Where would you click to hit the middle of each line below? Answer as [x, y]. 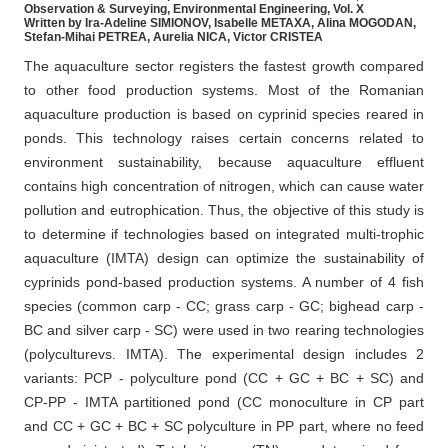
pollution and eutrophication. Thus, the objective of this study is [224, 210]
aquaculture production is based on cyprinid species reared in [224, 114]
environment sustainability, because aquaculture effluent [224, 162]
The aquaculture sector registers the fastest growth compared [224, 66]
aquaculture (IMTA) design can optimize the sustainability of [224, 258]
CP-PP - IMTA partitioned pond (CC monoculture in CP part [224, 402]
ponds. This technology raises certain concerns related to [224, 138]
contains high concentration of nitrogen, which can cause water [224, 186]
